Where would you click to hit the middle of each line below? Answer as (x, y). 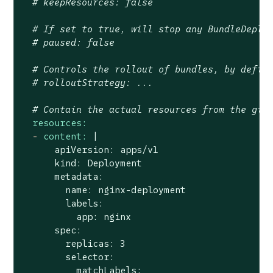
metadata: (62, 176)
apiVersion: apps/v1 (90, 150)
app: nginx (76, 217)
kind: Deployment (81, 163)
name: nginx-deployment (103, 190)
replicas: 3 (73, 243)
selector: (68, 257)
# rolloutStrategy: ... (92, 83)
